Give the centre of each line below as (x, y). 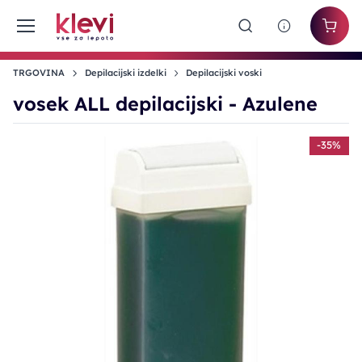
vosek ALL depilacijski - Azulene (165, 104)
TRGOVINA (39, 73)
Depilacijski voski (224, 73)
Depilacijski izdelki (125, 73)
